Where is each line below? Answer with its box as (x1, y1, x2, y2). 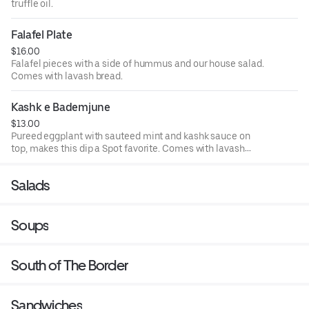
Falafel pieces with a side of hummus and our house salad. (11, 57, 264, 69)
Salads (11, 176, 50, 194)
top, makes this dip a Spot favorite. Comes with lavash (11, 142, 245, 154)
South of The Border (11, 256, 129, 274)
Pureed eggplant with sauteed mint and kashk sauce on (11, 130, 250, 141)
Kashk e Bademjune (11, 100, 110, 114)
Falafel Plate (11, 28, 72, 41)
